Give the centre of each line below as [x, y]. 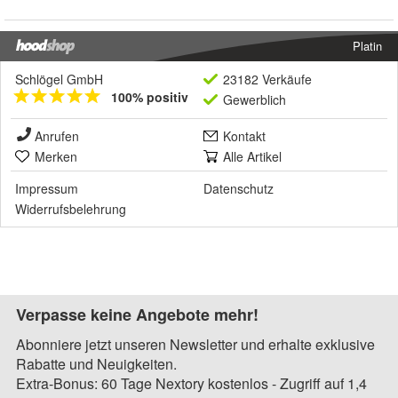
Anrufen [57, 135]
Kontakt [244, 135]
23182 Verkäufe [267, 79]
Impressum [47, 188]
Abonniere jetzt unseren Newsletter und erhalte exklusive [195, 344]
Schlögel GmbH [59, 79]
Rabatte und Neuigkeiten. [96, 363]
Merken [56, 156]
